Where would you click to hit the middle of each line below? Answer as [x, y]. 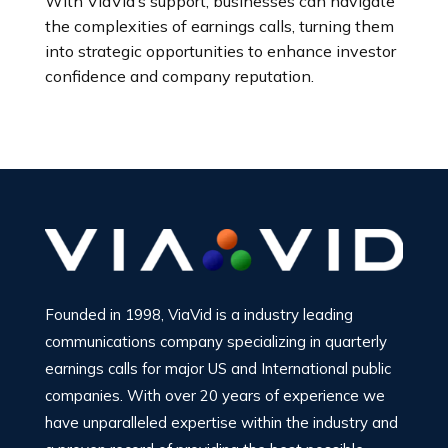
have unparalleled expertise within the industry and [221, 422]
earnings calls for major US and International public [217, 368]
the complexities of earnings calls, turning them [219, 26]
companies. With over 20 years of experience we [214, 395]
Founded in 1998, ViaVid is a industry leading [198, 314]
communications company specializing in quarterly [215, 341]
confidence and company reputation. [179, 76]
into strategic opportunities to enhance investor [220, 51]
